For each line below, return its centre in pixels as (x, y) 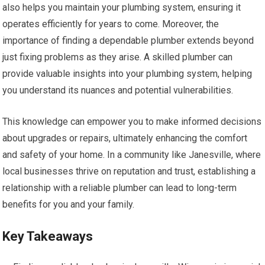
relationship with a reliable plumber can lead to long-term (120, 188)
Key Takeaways (48, 236)
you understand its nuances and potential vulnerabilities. (118, 90)
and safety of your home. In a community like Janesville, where (132, 155)
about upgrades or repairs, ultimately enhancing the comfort (125, 138)
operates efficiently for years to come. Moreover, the (111, 24)
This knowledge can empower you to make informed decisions (132, 122)
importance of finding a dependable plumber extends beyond (128, 41)
